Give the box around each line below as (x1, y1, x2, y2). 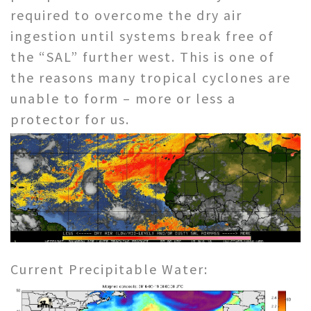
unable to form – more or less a (10, 89, 236, 107)
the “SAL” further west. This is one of (10, 47, 275, 65)
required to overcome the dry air (10, 6, 242, 24)
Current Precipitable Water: (10, 260, 208, 278)
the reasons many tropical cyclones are (10, 68, 291, 86)
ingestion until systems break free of (10, 26, 274, 44)
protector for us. (10, 110, 130, 128)
